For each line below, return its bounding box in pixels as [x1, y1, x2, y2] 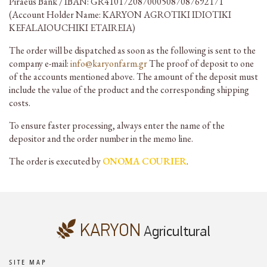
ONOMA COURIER [103, 155, 187, 167]
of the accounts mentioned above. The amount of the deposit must [9, 70, 258, 83]
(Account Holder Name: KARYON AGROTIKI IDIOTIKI [9, 8, 231, 21]
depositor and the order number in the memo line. [9, 132, 193, 145]
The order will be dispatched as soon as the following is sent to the [9, 44, 256, 57]
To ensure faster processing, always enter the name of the [9, 119, 225, 132]
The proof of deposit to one [147, 57, 254, 70]
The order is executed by [9, 155, 103, 167]
